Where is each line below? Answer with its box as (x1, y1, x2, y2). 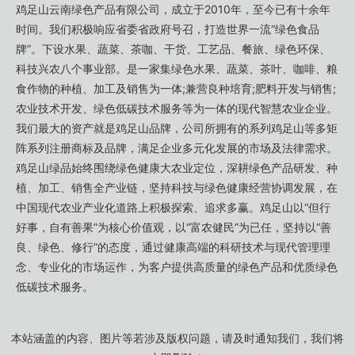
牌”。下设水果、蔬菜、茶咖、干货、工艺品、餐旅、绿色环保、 (16, 42, 330, 56)
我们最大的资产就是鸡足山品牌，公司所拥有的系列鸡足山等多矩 (16, 121, 338, 136)
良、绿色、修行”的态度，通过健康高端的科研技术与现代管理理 (16, 240, 330, 254)
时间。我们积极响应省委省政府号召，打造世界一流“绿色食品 (16, 22, 319, 36)
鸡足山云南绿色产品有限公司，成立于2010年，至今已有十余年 (16, 2, 330, 17)
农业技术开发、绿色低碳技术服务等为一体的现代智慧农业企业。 (16, 101, 338, 116)
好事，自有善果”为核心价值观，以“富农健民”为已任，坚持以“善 (16, 220, 331, 235)
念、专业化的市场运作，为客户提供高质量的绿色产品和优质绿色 (16, 260, 338, 274)
